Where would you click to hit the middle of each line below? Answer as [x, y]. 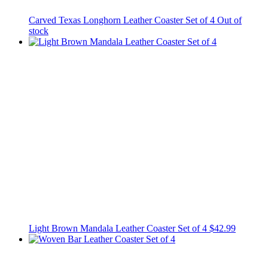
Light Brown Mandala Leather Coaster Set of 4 [119, 229]
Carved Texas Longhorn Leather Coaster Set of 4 [123, 20]
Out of [229, 20]
